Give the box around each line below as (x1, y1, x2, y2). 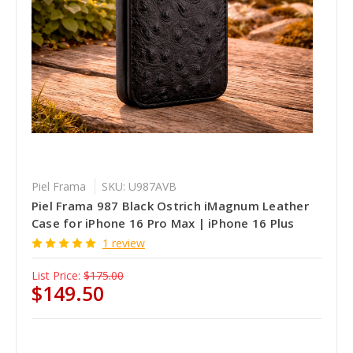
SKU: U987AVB (101, 179, 176, 195)
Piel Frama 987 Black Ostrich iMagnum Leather (31, 198, 309, 214)
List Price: (31, 268, 80, 284)
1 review (102, 236, 145, 251)
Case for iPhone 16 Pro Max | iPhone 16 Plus (31, 215, 295, 232)
